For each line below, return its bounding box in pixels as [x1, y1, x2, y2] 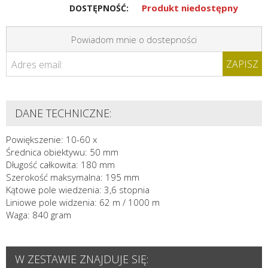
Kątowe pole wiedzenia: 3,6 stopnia [6, 184, 150, 196]
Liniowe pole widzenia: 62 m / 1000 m [6, 196, 160, 209]
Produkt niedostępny [141, 1, 238, 14]
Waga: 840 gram [6, 209, 71, 221]
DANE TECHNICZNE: [15, 106, 111, 121]
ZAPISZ [226, 57, 258, 71]
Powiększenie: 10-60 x [6, 133, 97, 146]
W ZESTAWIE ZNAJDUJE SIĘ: [15, 252, 148, 267]
